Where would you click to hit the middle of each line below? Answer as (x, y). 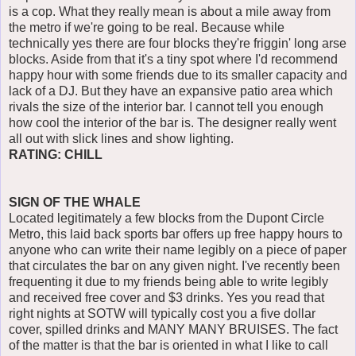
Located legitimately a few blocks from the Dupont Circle (166, 219)
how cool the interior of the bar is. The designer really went (172, 123)
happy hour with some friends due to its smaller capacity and (178, 75)
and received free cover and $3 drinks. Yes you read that (166, 298)
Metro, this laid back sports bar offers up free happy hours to (176, 234)
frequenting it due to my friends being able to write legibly (168, 282)
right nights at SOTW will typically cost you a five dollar (162, 314)
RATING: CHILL (56, 155)
